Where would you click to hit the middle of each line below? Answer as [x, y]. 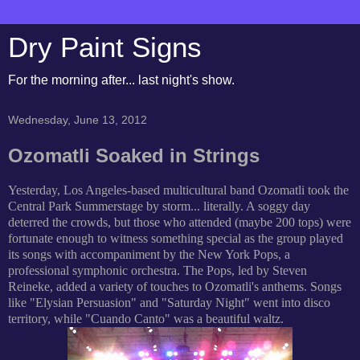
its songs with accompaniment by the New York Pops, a [149, 254]
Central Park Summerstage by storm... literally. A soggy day [159, 206]
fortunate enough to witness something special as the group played [176, 238]
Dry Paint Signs [105, 47]
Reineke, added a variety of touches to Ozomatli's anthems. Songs [175, 286]
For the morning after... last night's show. [121, 80]
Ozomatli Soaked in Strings [134, 155]
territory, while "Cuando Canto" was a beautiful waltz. [146, 318]
